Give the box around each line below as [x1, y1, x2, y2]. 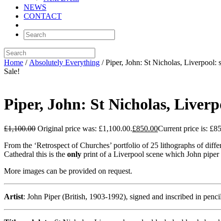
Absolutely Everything [29, 58, 100, 67]
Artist [4, 192, 23, 201]
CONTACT [24, 12, 62, 20]
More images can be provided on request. [4, 166, 132, 175]
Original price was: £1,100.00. [37, 124, 132, 133]
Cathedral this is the [4, 149, 65, 158]
